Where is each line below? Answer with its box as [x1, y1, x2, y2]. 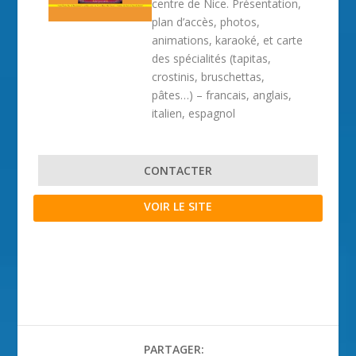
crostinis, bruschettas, [152, 69, 265, 84]
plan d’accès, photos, [152, 14, 261, 29]
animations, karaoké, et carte [152, 33, 304, 48]
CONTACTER [144, 163, 212, 178]
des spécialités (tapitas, [152, 51, 272, 66]
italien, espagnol [152, 106, 236, 121]
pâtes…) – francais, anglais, [152, 87, 292, 103]
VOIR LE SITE [144, 199, 212, 214]
